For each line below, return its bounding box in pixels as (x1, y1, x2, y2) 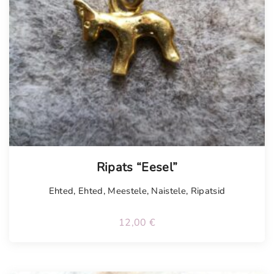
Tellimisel (17, 144, 88, 166)
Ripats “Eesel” (96, 159, 178, 176)
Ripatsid (190, 185, 226, 198)
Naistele (151, 185, 187, 198)
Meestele (108, 185, 147, 198)
